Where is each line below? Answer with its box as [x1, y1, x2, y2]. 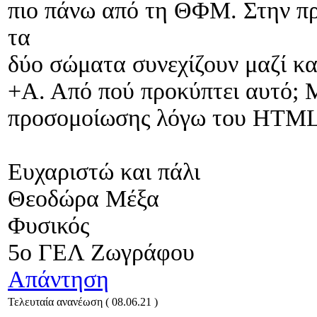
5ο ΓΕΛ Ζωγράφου [8, 239, 195, 266]
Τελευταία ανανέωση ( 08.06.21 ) [8, 296, 158, 309]
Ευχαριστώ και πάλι [8, 158, 200, 185]
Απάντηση [8, 266, 109, 293]
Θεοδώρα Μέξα [8, 185, 159, 212]
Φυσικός [8, 212, 89, 239]
